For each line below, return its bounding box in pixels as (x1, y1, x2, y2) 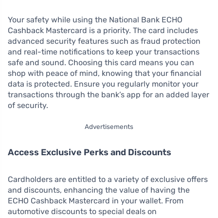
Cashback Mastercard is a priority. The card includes (8, 25, 198, 35)
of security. (8, 100, 48, 110)
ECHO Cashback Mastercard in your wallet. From (8, 196, 183, 205)
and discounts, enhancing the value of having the (8, 185, 190, 195)
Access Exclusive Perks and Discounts (8, 146, 171, 158)
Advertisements (85, 122, 133, 130)
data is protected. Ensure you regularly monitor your (8, 79, 199, 89)
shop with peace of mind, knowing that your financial (8, 68, 201, 78)
